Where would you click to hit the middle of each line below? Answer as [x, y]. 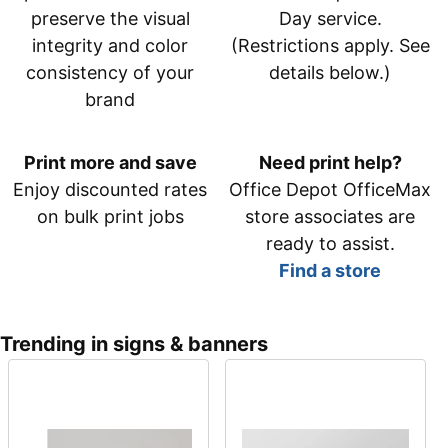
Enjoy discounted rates [110, 190]
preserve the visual [110, 19]
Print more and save [110, 163]
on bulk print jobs [110, 217]
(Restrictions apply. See [330, 46]
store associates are [330, 217]
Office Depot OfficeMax [330, 190]
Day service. [330, 19]
